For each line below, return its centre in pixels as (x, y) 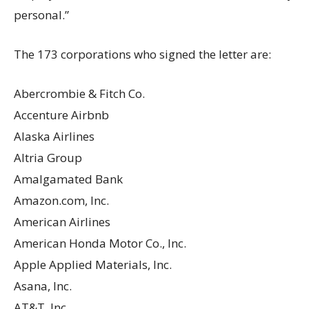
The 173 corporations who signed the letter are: (142, 54)
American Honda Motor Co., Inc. (100, 243)
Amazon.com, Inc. (61, 200)
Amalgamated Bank (68, 179)
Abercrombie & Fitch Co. (79, 93)
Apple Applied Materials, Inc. (93, 264)
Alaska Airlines (54, 136)
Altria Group (48, 157)
